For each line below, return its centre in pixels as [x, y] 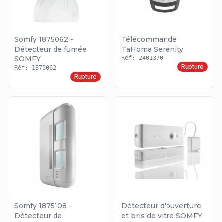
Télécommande [149, 39]
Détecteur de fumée [51, 49]
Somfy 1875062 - [44, 39]
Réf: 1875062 [35, 68]
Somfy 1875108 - [43, 206]
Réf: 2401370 [142, 58]
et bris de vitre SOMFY [162, 216]
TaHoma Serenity [152, 49]
